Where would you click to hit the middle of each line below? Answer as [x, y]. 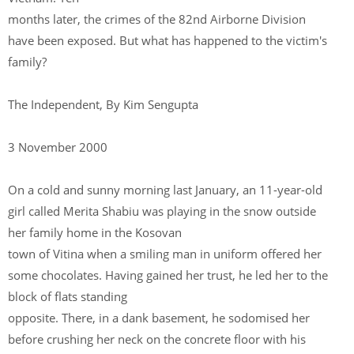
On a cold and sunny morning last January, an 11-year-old [165, 190]
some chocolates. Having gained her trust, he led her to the [168, 275]
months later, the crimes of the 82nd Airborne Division [157, 19]
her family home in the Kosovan [96, 232]
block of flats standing [69, 296]
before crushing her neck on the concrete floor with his [157, 339]
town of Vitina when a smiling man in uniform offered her [165, 254]
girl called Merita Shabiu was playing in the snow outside [162, 211]
